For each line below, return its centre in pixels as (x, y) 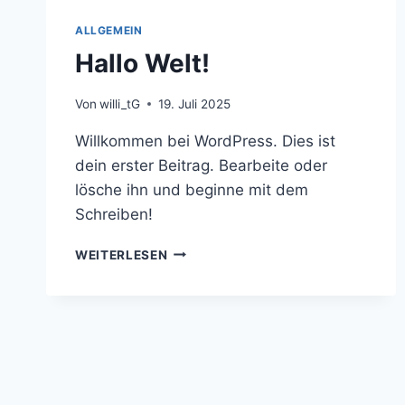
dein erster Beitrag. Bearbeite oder (201, 165)
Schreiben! (114, 214)
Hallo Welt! (142, 63)
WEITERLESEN (122, 254)
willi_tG (120, 104)
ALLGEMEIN (109, 30)
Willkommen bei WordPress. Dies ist (205, 141)
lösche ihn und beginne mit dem (192, 189)
